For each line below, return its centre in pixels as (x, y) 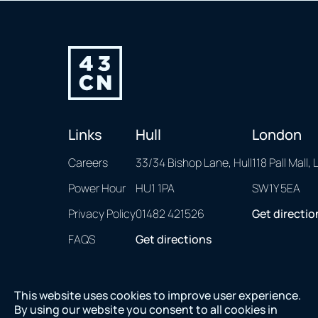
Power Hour (97, 188)
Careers (88, 163)
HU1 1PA (155, 188)
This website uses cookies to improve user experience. (158, 295)
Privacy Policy (102, 214)
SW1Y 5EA (276, 188)
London (277, 135)
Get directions (174, 239)
